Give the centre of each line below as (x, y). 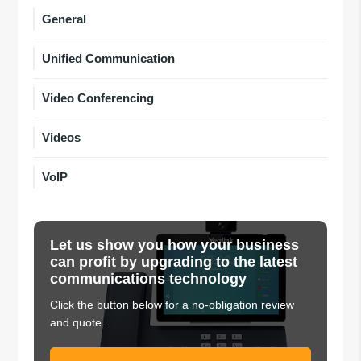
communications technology (149, 278)
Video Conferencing (98, 98)
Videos (62, 137)
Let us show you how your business (175, 245)
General (64, 19)
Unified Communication (109, 58)
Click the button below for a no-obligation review (172, 304)
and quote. (78, 322)
